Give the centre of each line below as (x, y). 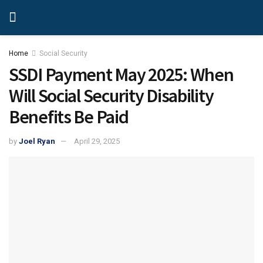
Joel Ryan (37, 141)
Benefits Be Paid (69, 117)
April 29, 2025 (97, 141)
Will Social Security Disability (111, 96)
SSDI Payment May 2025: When (121, 75)
